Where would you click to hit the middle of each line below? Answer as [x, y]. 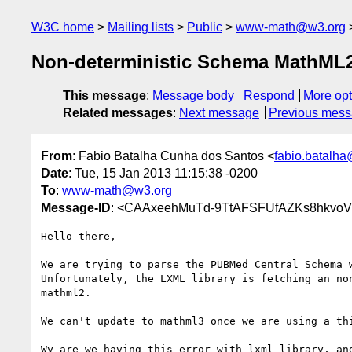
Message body [193, 96]
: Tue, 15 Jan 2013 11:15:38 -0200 [163, 173]
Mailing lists [141, 27]
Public [205, 27]
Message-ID [76, 207]
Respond [269, 96]
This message [104, 96]
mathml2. [66, 292]
